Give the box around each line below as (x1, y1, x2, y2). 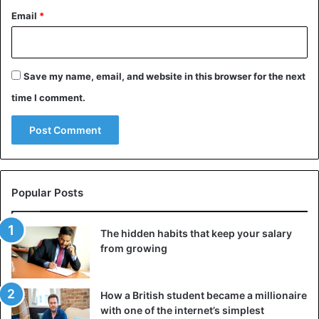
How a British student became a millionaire (100, 288, 307, 301)
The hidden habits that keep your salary (100, 226, 292, 239)
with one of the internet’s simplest (100, 303, 264, 316)
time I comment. (11, 91, 85, 103)
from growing (100, 241, 167, 254)
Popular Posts (11, 185, 83, 199)
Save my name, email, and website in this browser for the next (23, 70, 305, 82)
